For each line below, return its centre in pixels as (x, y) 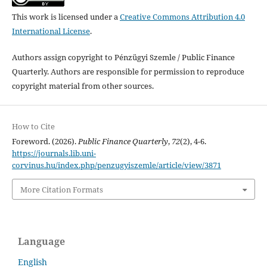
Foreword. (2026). (45, 142)
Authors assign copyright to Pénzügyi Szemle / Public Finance (123, 58)
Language (41, 241)
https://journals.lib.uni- (54, 153)
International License (51, 31)
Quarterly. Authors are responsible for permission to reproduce (128, 72)
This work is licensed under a (66, 17)
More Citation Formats (61, 189)
